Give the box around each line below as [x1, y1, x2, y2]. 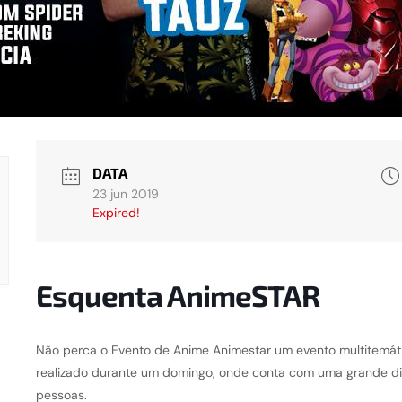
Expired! [92, 204, 140, 221]
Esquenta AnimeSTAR [35, 277, 319, 314]
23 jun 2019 [92, 185, 159, 202]
